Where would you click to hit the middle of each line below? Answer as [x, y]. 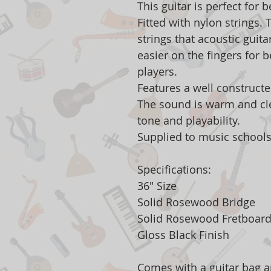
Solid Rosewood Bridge [196, 202]
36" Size [157, 186]
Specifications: [174, 170]
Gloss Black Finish [183, 235]
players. [157, 72]
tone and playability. [189, 121]
